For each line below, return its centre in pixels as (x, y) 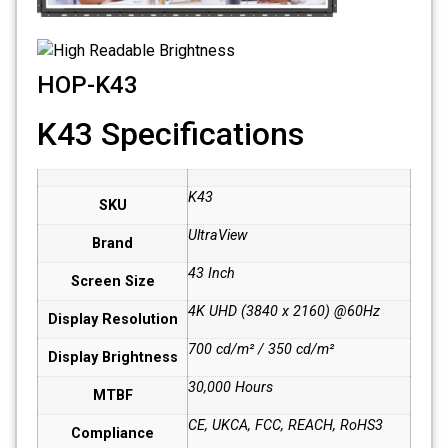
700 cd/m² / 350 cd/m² (261, 349)
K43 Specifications (170, 133)
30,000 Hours (230, 387)
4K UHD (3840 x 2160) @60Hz (284, 311)
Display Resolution (112, 319)
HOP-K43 (87, 84)
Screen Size (112, 281)
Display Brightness (112, 357)
